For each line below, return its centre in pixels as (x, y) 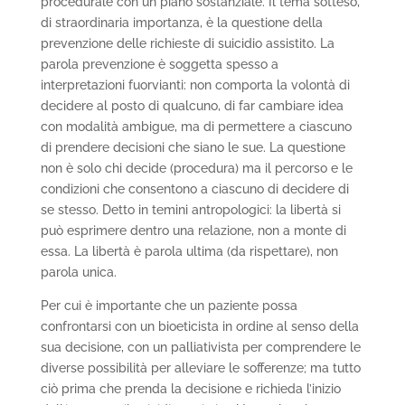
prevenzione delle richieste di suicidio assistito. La (187, 44)
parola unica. (78, 273)
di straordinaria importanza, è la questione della (181, 23)
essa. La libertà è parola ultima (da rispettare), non (189, 252)
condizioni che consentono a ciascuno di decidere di (194, 189)
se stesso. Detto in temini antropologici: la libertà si (190, 210)
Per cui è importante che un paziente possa (169, 306)
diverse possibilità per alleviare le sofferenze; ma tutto (200, 368)
